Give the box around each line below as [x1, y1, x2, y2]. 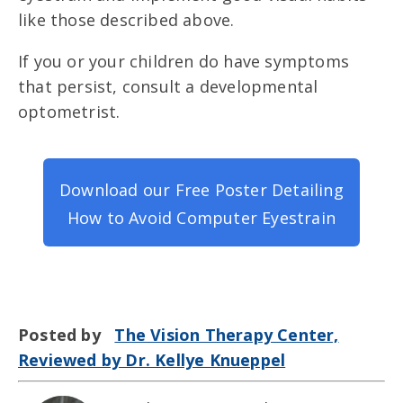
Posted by [18, 323, 115, 345]
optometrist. [18, 100, 121, 122]
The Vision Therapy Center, [114, 323, 339, 345]
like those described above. [18, 8, 235, 31]
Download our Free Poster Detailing [59, 178, 344, 201]
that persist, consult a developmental [18, 75, 318, 97]
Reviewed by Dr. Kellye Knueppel [18, 348, 286, 371]
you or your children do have [33, 49, 261, 72]
